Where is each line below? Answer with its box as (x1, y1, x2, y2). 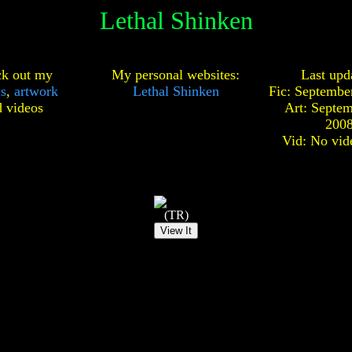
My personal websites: (112, 67, 240, 82)
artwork (13, 83, 58, 99)
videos (6, 100, 43, 115)
